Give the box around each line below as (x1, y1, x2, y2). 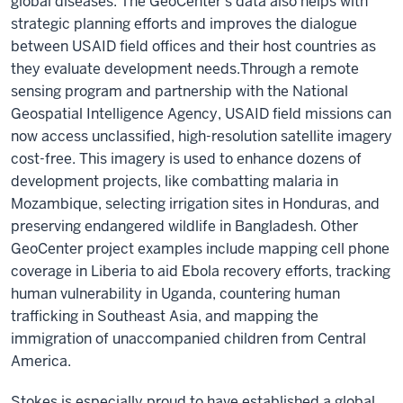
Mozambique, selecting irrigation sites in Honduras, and (11, 194, 380, 213)
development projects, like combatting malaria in (11, 172, 338, 191)
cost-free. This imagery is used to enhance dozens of (11, 149, 362, 168)
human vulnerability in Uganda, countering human (11, 284, 340, 303)
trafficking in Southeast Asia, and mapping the (11, 307, 318, 326)
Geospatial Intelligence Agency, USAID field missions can (11, 104, 391, 123)
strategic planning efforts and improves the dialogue (11, 14, 357, 33)
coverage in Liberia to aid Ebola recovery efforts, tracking (11, 262, 390, 281)
